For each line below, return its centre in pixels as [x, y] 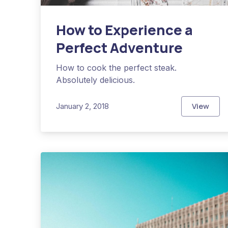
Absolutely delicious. [95, 80]
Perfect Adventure [119, 47]
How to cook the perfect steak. [116, 67]
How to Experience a [124, 30]
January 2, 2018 [82, 106]
